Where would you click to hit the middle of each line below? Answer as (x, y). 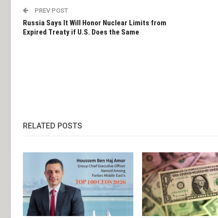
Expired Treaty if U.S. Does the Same (81, 32)
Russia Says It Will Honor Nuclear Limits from (95, 23)
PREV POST (51, 10)
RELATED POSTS (53, 126)
